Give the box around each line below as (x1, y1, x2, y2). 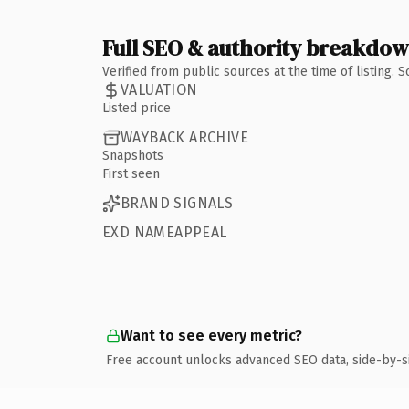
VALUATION (121, 81, 198, 99)
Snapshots (102, 147, 163, 163)
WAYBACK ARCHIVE (121, 129, 248, 146)
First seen (102, 165, 160, 182)
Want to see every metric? (121, 326, 302, 344)
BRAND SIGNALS (121, 194, 234, 212)
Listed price (102, 100, 171, 116)
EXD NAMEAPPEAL (102, 223, 227, 241)
